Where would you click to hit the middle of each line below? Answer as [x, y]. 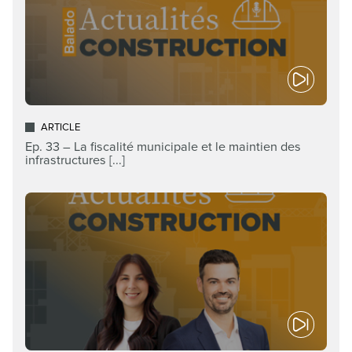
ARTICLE [60, 128]
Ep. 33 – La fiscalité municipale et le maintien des [163, 147]
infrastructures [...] [75, 161]
